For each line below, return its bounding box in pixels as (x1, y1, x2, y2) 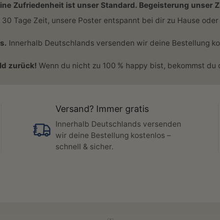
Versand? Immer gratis (55, 104, 149, 114)
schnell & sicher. (55, 142, 113, 151)
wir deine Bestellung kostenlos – (55, 131, 171, 140)
